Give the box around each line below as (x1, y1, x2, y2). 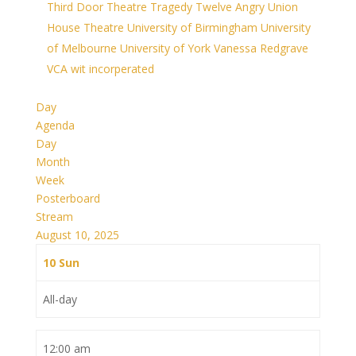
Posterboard (35, 191, 100, 206)
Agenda (35, 118, 75, 133)
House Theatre (46, 20, 127, 35)
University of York (119, 41, 214, 56)
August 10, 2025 (35, 227, 119, 242)
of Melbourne (46, 41, 120, 56)
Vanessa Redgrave (213, 41, 308, 56)
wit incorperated (70, 61, 154, 76)
